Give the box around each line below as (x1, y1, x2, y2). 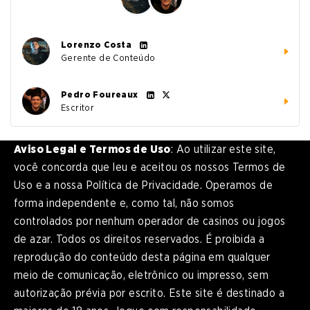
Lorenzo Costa (61, 39, 132, 50)
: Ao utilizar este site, (170, 143, 276, 156)
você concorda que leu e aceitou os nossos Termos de (14, 161, 286, 174)
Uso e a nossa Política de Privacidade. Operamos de (14, 179, 273, 192)
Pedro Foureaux (61, 89, 138, 100)
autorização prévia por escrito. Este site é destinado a (14, 286, 284, 300)
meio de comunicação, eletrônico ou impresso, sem (14, 268, 269, 282)
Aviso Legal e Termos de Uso (14, 143, 171, 156)
